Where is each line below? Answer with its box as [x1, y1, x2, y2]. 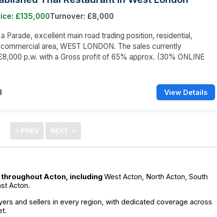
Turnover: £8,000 [50, 11, 114, 21]
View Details [164, 88, 207, 96]
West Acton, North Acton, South [104, 172, 208, 181]
